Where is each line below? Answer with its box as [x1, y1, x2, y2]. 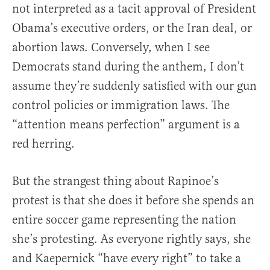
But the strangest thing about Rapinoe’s [12, 174, 219, 189]
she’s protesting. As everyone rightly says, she [12, 231, 251, 247]
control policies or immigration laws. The [12, 98, 230, 113]
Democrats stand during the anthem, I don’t [12, 59, 244, 75]
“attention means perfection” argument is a [12, 117, 240, 133]
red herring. [12, 136, 75, 152]
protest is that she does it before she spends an [12, 193, 254, 209]
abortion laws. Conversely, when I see [12, 40, 210, 55]
